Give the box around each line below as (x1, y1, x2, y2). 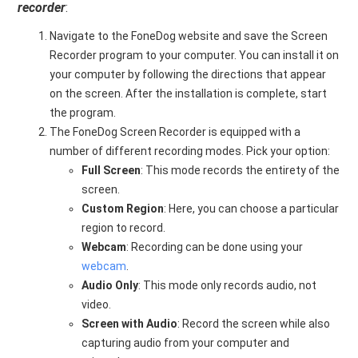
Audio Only (82, 279, 139, 292)
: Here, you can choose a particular (164, 202, 340, 215)
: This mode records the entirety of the (141, 164, 340, 177)
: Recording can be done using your (126, 241, 304, 253)
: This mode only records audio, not (138, 279, 317, 292)
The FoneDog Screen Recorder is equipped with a (50, 125, 301, 138)
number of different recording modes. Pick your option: (50, 145, 331, 157)
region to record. (82, 221, 166, 234)
